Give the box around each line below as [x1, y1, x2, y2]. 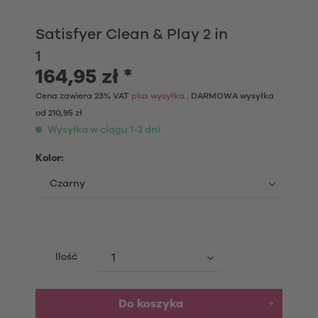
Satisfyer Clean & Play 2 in [35, 27, 228, 42]
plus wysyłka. [131, 92, 187, 100]
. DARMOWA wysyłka [187, 92, 274, 100]
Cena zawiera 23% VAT [35, 92, 131, 100]
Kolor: [35, 153, 63, 163]
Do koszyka [118, 298, 183, 309]
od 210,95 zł [35, 109, 82, 117]
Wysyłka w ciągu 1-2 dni [45, 125, 160, 135]
